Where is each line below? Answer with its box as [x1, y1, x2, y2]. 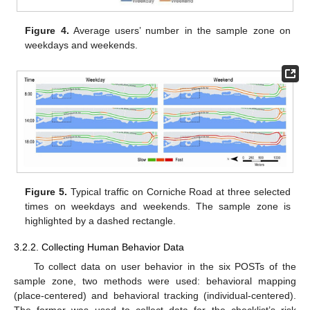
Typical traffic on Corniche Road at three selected [67, 186, 291, 198]
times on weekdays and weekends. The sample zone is [25, 201, 291, 212]
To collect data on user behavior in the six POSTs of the [33, 260, 296, 272]
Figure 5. [25, 186, 68, 198]
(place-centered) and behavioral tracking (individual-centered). [14, 289, 296, 301]
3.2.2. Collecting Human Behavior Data [14, 241, 184, 253]
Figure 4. [25, 25, 69, 37]
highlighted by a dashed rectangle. [25, 215, 176, 227]
